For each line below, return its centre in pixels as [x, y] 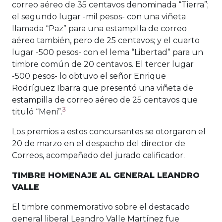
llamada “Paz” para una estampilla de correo [99, 29]
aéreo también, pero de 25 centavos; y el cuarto [106, 41]
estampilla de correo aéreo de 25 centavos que [105, 100]
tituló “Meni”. [37, 112]
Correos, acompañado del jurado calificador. [98, 156]
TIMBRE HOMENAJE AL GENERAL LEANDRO [106, 175]
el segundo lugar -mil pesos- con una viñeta [99, 17]
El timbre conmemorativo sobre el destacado [101, 207]
